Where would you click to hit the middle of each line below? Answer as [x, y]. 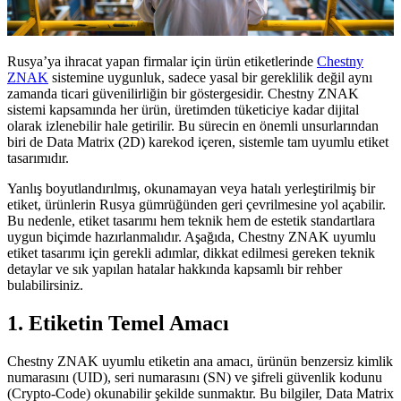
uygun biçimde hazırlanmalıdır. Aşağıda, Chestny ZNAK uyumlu [192, 237]
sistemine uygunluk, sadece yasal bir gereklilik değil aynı [210, 78]
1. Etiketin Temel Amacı [118, 324]
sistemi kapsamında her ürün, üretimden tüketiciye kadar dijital [183, 110]
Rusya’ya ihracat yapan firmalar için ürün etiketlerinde [162, 62]
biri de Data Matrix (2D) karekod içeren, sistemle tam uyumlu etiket [198, 142]
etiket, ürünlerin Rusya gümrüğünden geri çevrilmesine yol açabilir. [196, 205]
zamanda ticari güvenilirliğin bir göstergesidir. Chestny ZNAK [183, 94]
